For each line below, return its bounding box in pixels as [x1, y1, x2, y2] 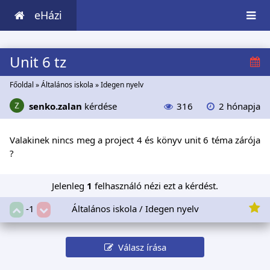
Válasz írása [113, 240, 166, 253]
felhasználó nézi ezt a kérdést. [92, 179, 218, 192]
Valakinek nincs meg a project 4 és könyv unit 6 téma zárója [10, 133, 260, 146]
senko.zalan [29, 100, 82, 113]
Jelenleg [52, 179, 87, 192]
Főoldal [10, 80, 34, 90]
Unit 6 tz [10, 52, 66, 72]
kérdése [84, 100, 117, 113]
